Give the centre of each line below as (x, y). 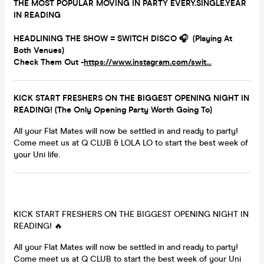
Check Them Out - (49, 62)
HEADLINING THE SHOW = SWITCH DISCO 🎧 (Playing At (123, 38)
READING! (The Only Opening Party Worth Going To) (113, 110)
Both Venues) (39, 50)
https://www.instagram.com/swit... (148, 62)
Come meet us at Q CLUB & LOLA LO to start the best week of (131, 143)
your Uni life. (38, 154)
